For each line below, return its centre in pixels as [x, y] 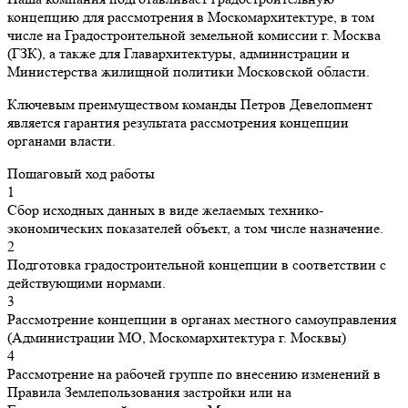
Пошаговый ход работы [81, 173]
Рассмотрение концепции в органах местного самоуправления [202, 319]
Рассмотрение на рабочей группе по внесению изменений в [194, 374]
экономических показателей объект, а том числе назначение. [195, 228]
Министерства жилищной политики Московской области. [189, 71]
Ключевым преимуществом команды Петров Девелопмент [190, 104]
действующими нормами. [87, 283]
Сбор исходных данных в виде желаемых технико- [165, 210]
